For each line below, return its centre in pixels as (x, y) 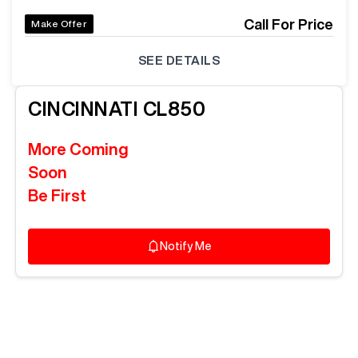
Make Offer (59, 24)
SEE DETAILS (179, 61)
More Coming (79, 149)
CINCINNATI (86, 108)
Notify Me (185, 246)
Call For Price (288, 24)
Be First (58, 195)
